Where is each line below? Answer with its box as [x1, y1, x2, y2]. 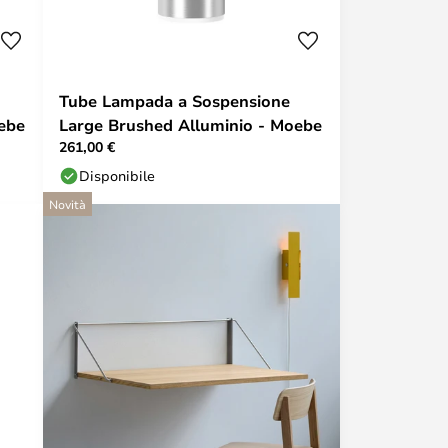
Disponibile [79, 166, 155, 185]
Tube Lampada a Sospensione [59, 90, 290, 112]
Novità [49, 196, 86, 212]
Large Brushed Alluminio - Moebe [59, 114, 322, 136]
